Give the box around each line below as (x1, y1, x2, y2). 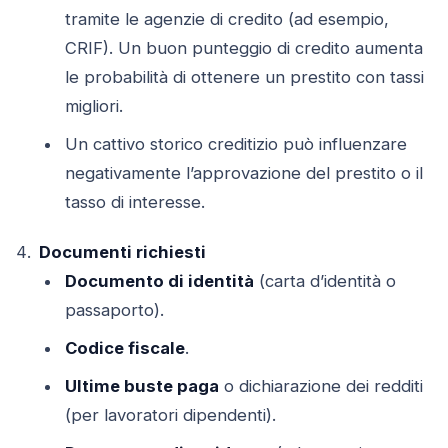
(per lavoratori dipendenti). (65, 404, 277, 425)
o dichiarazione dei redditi (219, 375, 424, 396)
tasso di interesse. (65, 191, 206, 212)
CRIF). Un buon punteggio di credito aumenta (65, 37, 424, 58)
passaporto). (65, 299, 165, 320)
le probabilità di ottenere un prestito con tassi (65, 66, 425, 87)
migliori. (65, 95, 124, 116)
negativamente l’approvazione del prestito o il (65, 162, 424, 183)
